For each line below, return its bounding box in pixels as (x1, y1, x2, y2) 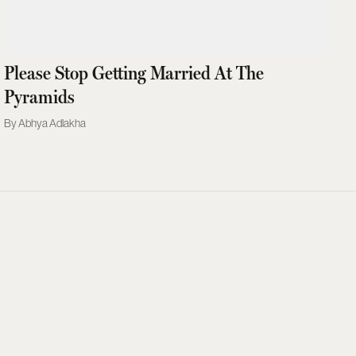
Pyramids (4, 85, 75, 108)
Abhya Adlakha (18, 116, 87, 130)
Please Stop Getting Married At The (4, 61, 265, 84)
